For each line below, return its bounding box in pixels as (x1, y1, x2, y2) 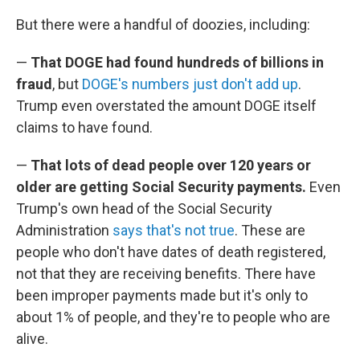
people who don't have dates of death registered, (16, 243, 325, 260)
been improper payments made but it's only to (16, 287, 308, 304)
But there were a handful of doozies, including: (16, 16, 310, 33)
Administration (16, 222, 112, 239)
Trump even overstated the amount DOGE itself (16, 97, 317, 114)
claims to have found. (16, 119, 153, 136)
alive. (16, 330, 48, 347)
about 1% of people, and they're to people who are (16, 309, 330, 325)
